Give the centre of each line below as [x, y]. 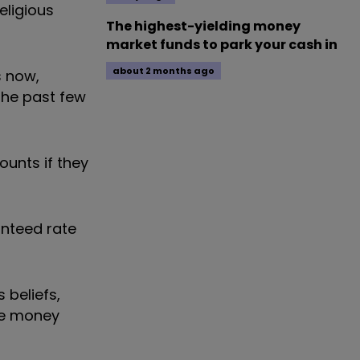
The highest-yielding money [203, 26]
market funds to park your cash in [222, 45]
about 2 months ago [164, 71]
